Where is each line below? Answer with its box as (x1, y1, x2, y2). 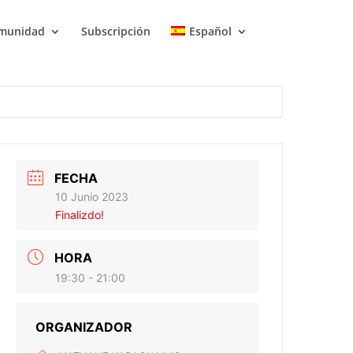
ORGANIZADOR (35, 319, 133, 335)
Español (188, 24, 232, 39)
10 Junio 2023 (55, 190, 129, 203)
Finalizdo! (55, 208, 105, 221)
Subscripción (81, 24, 151, 39)
